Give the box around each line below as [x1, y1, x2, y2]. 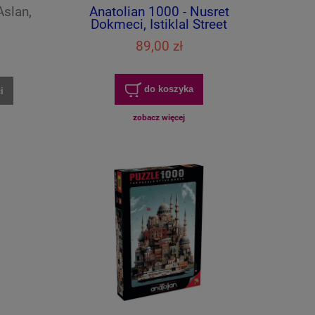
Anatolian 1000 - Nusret [89, 4, 229, 20]
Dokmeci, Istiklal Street [91, 16, 227, 33]
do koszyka [143, 83, 193, 94]
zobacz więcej [133, 112, 185, 122]
